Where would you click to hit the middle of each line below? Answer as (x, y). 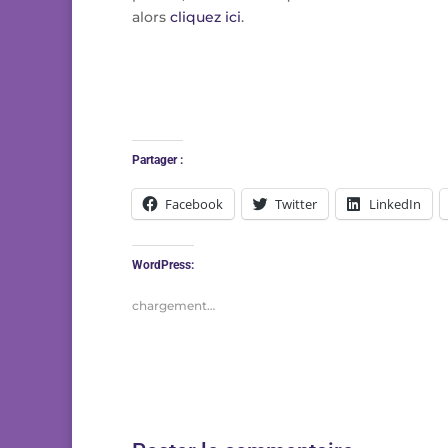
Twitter (296, 204)
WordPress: (163, 265)
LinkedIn (395, 204)
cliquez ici (205, 17)
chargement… (173, 306)
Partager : (157, 160)
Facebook (194, 204)
